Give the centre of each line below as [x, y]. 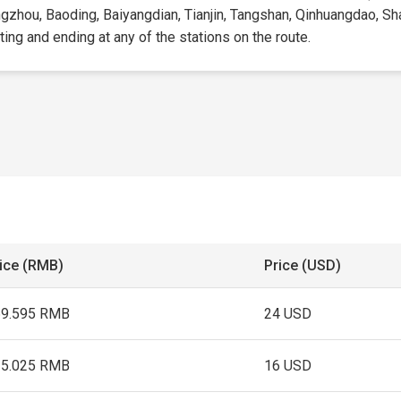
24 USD [288, 314]
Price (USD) [303, 265]
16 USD [288, 366]
